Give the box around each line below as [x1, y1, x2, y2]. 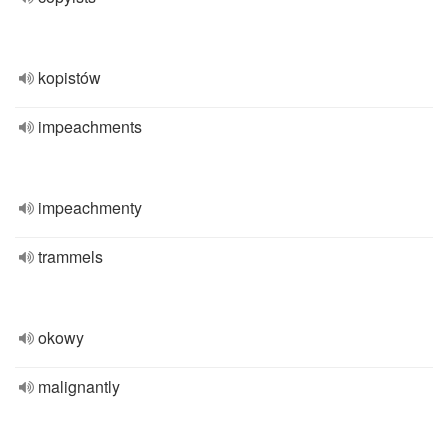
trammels [38, 245, 103, 268]
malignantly [38, 375, 120, 398]
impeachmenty [38, 196, 142, 219]
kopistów [38, 66, 101, 89]
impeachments [38, 115, 142, 138]
